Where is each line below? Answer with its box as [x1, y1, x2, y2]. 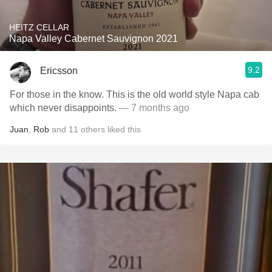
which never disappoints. [10, 103, 119, 113]
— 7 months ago [119, 103, 189, 113]
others [81, 124, 105, 134]
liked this [105, 124, 141, 134]
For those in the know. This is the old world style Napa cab [10, 89, 259, 100]
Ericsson [40, 65, 78, 76]
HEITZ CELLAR [9, 22, 69, 32]
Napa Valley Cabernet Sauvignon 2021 [9, 33, 178, 44]
